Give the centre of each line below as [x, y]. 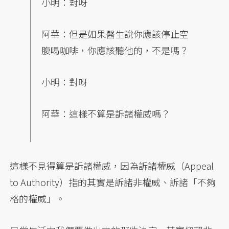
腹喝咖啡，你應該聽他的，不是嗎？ [115, 50]
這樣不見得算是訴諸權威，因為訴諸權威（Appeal [112, 166]
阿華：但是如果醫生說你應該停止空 [115, 34]
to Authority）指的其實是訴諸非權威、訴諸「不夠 [113, 182]
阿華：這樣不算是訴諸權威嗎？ [106, 114]
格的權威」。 [38, 199]
